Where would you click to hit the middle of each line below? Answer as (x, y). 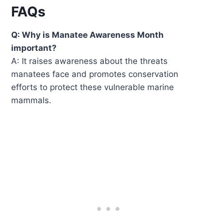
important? (34, 48)
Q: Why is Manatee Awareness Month (88, 35)
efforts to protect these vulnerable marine (93, 87)
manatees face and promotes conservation (95, 74)
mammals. (31, 100)
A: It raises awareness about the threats (90, 61)
